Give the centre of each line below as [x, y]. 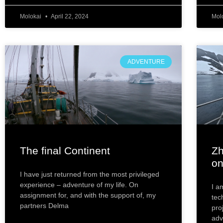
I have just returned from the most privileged [90, 174]
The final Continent [65, 151]
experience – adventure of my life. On [79, 185]
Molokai [31, 16]
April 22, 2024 [69, 16]
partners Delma [44, 206]
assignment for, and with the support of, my [88, 195]
